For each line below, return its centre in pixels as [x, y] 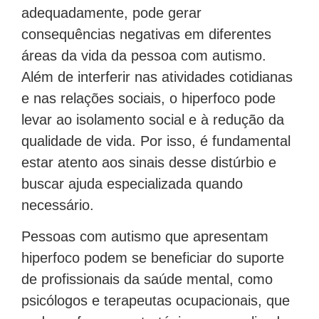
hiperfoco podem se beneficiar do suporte [153, 258]
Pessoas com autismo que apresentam [145, 237]
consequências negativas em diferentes [146, 34]
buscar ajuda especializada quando [132, 183]
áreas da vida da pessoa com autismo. [144, 55]
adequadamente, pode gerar [111, 12]
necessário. [58, 205]
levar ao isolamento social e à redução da [153, 119]
